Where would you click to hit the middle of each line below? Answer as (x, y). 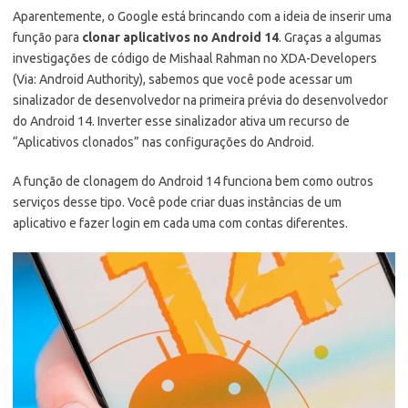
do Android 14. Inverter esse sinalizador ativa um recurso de (181, 121)
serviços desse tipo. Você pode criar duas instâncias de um (177, 202)
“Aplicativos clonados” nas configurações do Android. (163, 142)
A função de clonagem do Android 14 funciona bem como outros (193, 181)
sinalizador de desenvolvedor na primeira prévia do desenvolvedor (200, 100)
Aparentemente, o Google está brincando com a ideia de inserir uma (202, 16)
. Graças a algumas (330, 37)
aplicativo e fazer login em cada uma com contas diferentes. (180, 223)
